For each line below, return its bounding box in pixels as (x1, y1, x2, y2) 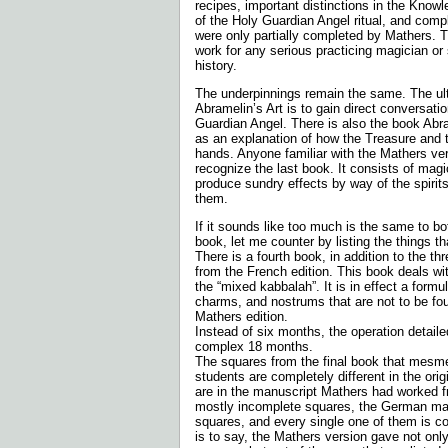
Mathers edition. (195, 309, 288, 325)
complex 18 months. (195, 339, 313, 355)
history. (195, 58, 237, 74)
